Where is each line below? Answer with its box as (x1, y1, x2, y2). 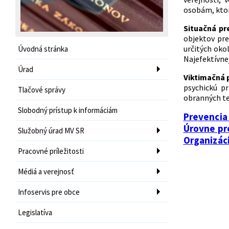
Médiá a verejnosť (18, 166, 74, 176)
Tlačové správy (18, 84, 65, 95)
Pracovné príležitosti (18, 146, 84, 156)
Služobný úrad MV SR (18, 125, 84, 135)
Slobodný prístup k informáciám (18, 105, 118, 115)
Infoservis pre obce (18, 187, 80, 197)
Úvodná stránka (18, 43, 68, 54)
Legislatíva (18, 207, 52, 217)
